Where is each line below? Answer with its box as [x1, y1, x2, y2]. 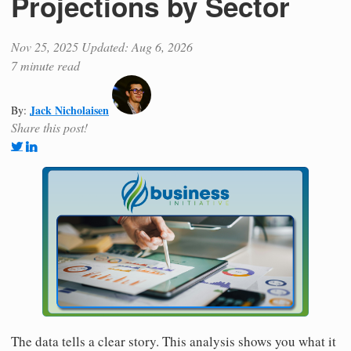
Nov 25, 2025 [11, 38, 78, 55]
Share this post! [11, 118, 88, 136]
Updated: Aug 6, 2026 [81, 38, 193, 55]
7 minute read [11, 56, 80, 74]
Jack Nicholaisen [30, 101, 109, 118]
